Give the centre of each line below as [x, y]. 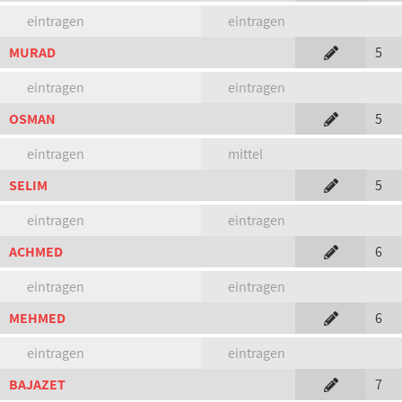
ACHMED [36, 252]
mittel [245, 154]
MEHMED [37, 318]
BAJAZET [37, 385]
